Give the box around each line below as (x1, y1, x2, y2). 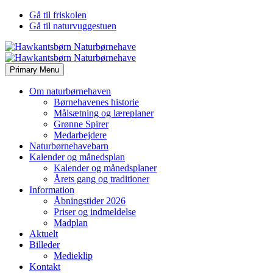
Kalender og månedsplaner (54, 163, 157, 173)
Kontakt (29, 261, 60, 272)
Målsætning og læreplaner (54, 108, 154, 118)
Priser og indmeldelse (54, 207, 136, 217)
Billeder (29, 239, 60, 250)
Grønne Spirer (54, 119, 108, 129)
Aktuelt (29, 229, 58, 239)
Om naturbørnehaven (29, 86, 111, 96)
